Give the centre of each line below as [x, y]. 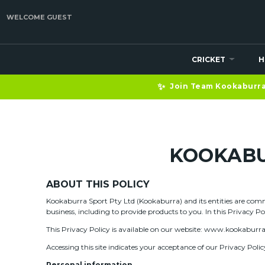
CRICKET [209, 59]
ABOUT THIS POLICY [98, 184]
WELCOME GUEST [40, 17]
